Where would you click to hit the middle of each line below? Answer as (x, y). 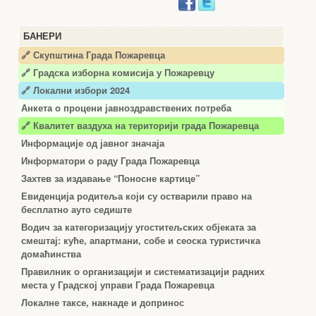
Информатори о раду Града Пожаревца (110, 161)
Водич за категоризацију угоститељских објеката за (139, 227)
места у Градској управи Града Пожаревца (118, 285)
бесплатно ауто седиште (77, 209)
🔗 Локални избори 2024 (75, 90)
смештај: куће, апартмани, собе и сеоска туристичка (141, 241)
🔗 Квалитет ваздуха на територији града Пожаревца (140, 126)
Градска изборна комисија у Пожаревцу (124, 73)
